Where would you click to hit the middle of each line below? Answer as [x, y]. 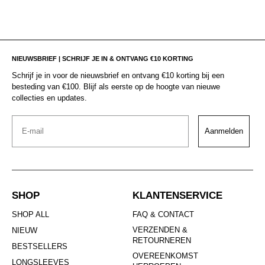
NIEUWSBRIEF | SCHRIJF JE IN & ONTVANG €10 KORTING [103, 59]
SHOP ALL [30, 215]
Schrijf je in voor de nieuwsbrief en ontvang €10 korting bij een [118, 76]
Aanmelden [224, 131]
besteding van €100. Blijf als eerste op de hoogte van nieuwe [116, 87]
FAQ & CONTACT [163, 215]
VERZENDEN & [160, 230]
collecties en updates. [49, 98]
